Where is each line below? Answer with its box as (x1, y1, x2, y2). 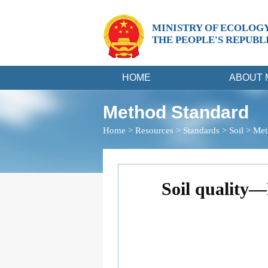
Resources (135, 126, 173, 135)
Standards (183, 126, 220, 135)
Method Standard (103, 102, 249, 122)
